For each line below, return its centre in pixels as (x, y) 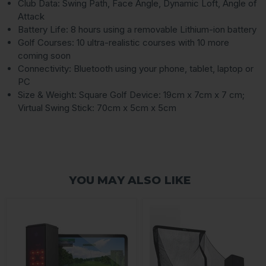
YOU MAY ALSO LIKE (130, 180)
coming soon (44, 56)
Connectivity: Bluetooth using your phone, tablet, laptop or (136, 69)
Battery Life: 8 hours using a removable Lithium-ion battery (137, 30)
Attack (31, 17)
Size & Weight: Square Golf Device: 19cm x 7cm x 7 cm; (131, 95)
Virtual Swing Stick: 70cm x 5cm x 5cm (97, 108)
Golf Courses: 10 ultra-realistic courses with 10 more (123, 43)
